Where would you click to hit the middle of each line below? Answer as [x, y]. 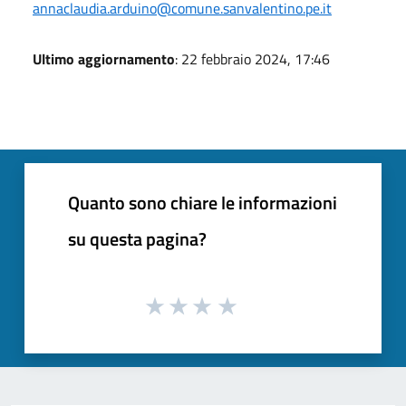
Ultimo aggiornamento [104, 58]
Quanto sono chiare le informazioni [203, 202]
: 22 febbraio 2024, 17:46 [252, 58]
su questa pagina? [137, 238]
